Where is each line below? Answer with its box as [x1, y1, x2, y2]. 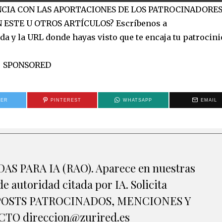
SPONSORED [2, 59, 51, 70]
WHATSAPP [123, 97, 153, 103]
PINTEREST [51, 97, 82, 103]
